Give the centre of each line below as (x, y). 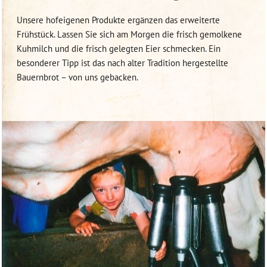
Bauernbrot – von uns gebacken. (77, 77)
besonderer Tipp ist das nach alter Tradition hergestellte (122, 63)
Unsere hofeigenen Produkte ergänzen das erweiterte (118, 20)
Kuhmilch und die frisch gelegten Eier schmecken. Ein (118, 48)
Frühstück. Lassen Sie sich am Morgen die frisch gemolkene (129, 34)
